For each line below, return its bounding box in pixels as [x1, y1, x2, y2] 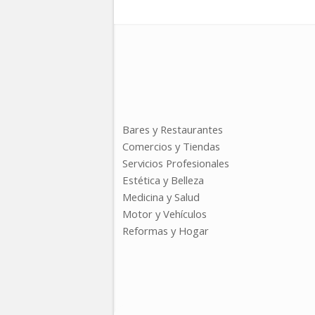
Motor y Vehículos [122, 207, 207, 221]
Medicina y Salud [122, 190, 200, 204]
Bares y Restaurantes [122, 122, 223, 136]
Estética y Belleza [122, 173, 204, 187]
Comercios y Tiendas [122, 139, 220, 153]
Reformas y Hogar [122, 224, 209, 238]
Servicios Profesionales [122, 156, 229, 170]
